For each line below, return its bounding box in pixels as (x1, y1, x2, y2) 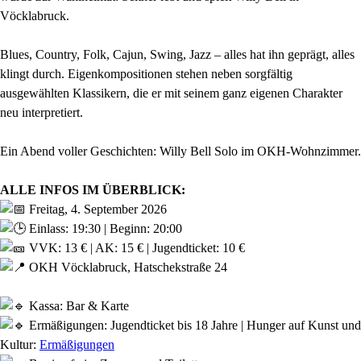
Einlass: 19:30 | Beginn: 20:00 (26, 222, 182, 236)
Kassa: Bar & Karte (26, 299, 129, 313)
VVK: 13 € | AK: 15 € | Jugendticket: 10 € (26, 241, 245, 255)
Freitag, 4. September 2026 (26, 202, 167, 217)
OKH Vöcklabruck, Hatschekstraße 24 (26, 260, 227, 275)
